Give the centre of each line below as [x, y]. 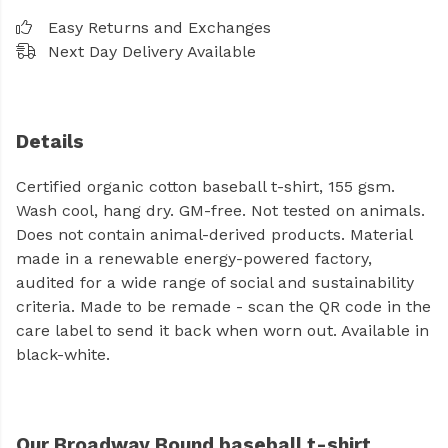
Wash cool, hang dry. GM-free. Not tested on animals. [220, 211]
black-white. [63, 355]
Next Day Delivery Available [152, 51]
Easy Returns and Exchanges [159, 27]
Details [50, 141]
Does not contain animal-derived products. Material [214, 235]
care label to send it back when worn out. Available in [222, 331]
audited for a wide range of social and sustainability [215, 283]
